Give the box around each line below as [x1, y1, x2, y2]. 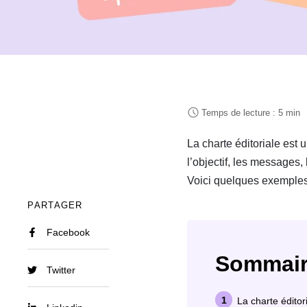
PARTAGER [27, 199, 83, 210]
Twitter [47, 264, 76, 275]
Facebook [47, 226, 90, 238]
